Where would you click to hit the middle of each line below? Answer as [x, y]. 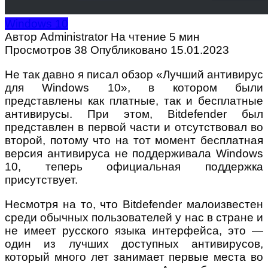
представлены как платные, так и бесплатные [134, 101]
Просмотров [38, 50]
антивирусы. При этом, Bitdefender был [134, 114]
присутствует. [41, 180]
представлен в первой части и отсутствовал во [134, 127]
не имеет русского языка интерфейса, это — [134, 231]
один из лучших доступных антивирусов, [134, 244]
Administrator [74, 37]
